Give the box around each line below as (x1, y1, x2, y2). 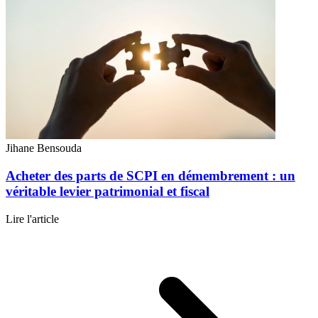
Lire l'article (6, 212, 59, 225)
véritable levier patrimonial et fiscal (6, 183, 209, 199)
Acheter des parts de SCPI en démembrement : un (6, 168, 295, 183)
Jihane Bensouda (6, 142, 82, 155)
